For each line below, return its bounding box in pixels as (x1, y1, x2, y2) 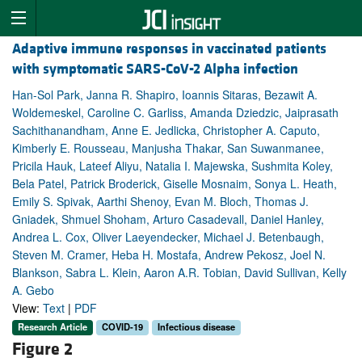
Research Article (18, 320, 87, 334)
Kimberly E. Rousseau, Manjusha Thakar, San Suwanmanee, (12, 140, 324, 157)
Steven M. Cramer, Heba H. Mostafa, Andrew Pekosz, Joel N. (12, 246, 326, 263)
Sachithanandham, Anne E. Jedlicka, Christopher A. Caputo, (12, 122, 320, 139)
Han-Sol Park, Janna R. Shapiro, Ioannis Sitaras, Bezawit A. (12, 86, 318, 103)
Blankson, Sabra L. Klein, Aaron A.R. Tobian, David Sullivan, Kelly (12, 264, 347, 281)
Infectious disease (158, 320, 235, 334)
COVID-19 (102, 320, 143, 334)
